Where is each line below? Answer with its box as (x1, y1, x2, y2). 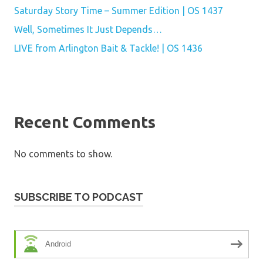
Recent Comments (14, 112, 156, 131)
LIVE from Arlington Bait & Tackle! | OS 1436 (14, 42, 203, 53)
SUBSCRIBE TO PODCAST (14, 190, 143, 203)
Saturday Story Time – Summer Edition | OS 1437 (14, 5, 223, 16)
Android (45, 240, 71, 249)
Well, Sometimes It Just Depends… (14, 23, 162, 35)
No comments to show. (14, 148, 112, 159)
